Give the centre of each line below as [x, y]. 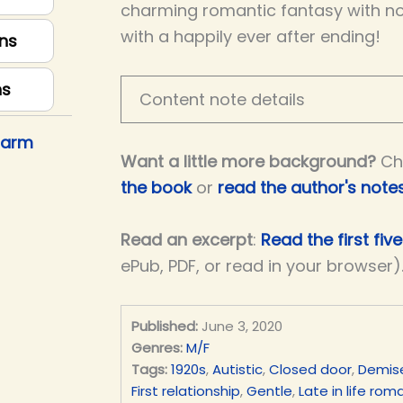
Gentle [269, 390]
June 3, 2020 [242, 326]
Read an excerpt [187, 240]
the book [156, 188]
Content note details [222, 99]
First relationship [185, 390]
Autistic [237, 369]
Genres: [157, 347]
